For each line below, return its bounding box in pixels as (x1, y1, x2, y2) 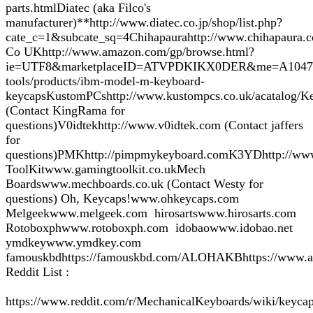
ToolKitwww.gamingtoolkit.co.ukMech (6, 162, 205, 176)
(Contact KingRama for (6, 103, 125, 117)
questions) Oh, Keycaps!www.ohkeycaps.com (6, 191, 239, 205)
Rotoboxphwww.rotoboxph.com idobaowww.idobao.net (6, 221, 296, 235)
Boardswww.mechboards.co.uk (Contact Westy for (6, 177, 263, 191)
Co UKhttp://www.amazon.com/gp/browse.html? (6, 45, 254, 59)
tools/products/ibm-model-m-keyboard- (6, 74, 205, 88)
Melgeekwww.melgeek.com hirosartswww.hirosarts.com (6, 206, 300, 220)
